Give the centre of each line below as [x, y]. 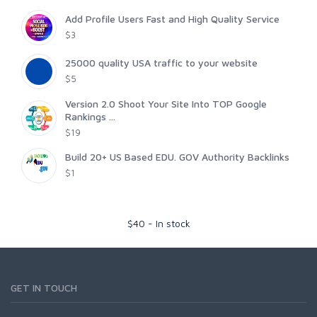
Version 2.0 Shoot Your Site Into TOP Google [166, 104]
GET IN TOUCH [44, 288]
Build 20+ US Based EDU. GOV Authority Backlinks [177, 157]
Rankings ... [90, 117]
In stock [173, 224]
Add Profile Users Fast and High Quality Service [172, 19]
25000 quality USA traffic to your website [161, 63]
